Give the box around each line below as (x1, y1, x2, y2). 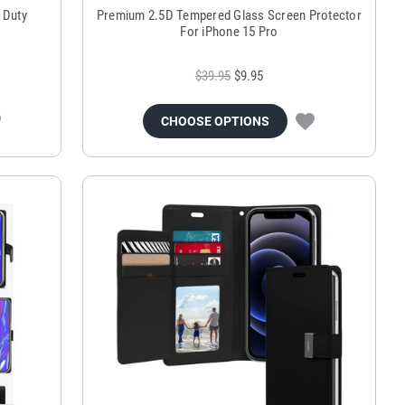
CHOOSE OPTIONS (161, 114, 270, 129)
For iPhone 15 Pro (180, 24, 278, 41)
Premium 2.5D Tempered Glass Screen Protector (96, 7, 362, 24)
